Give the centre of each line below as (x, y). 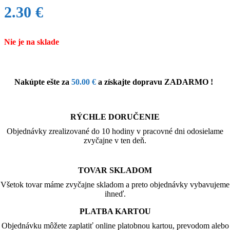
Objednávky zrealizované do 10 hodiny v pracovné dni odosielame (115, 131)
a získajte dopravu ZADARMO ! (155, 82)
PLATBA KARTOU (115, 211)
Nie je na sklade (32, 42)
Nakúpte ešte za (43, 82)
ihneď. (115, 194)
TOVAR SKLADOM (115, 170)
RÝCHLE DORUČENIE (115, 117)
